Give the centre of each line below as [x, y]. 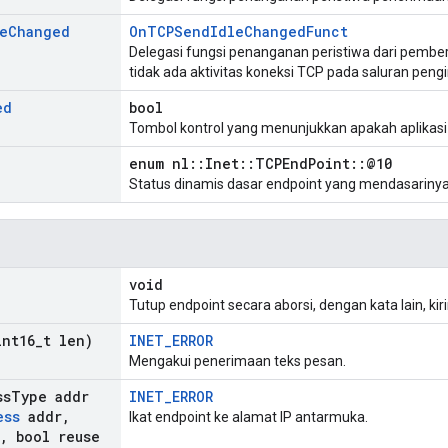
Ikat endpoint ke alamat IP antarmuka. [248, 417]
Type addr [50, 397]
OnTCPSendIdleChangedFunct [238, 32]
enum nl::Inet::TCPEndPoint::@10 [260, 164]
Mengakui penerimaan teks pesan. [237, 361]
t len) [68, 341]
